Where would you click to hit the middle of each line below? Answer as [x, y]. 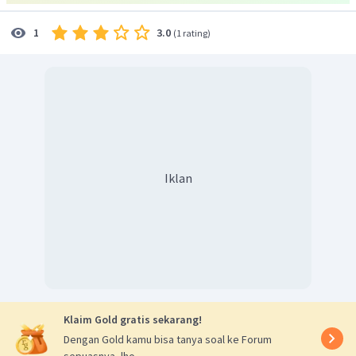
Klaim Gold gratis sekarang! [133, 320]
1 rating [192, 33]
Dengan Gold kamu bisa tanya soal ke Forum [168, 340]
